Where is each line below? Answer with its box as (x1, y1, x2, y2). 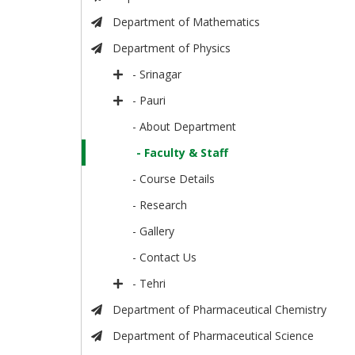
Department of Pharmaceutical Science (112, 328, 314, 344)
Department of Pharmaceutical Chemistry (112, 302, 326, 318)
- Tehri (132, 276, 166, 292)
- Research (132, 197, 188, 213)
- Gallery (132, 223, 175, 239)
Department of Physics (112, 40, 231, 56)
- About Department (132, 119, 237, 135)
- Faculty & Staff (136, 145, 229, 161)
